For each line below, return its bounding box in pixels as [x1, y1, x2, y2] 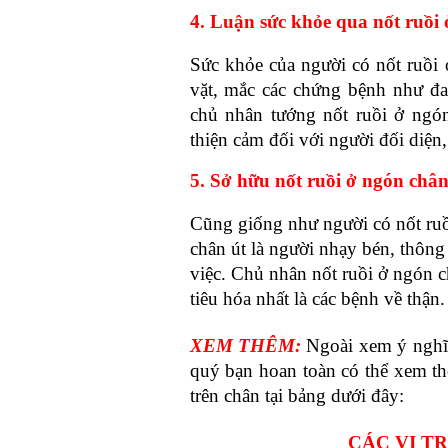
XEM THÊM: [189, 335, 301, 357]
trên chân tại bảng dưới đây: [189, 385, 409, 407]
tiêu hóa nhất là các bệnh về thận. [189, 288, 445, 310]
